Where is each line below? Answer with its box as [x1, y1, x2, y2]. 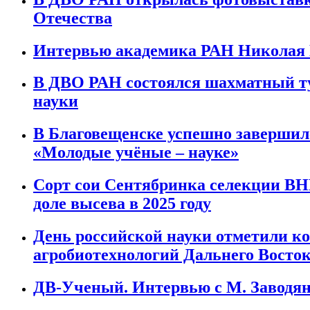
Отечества [33, 8, 112, 27]
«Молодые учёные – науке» [33, 143, 239, 162]
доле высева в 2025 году [33, 194, 211, 213]
